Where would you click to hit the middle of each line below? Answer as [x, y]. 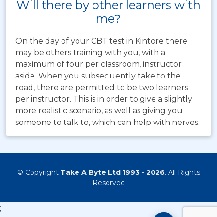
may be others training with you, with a [90, 53]
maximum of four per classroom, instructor [99, 64]
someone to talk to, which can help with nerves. [108, 123]
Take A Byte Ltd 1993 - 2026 [112, 173]
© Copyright [39, 173]
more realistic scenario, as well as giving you [99, 111]
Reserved [108, 183]
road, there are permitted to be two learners [102, 88]
